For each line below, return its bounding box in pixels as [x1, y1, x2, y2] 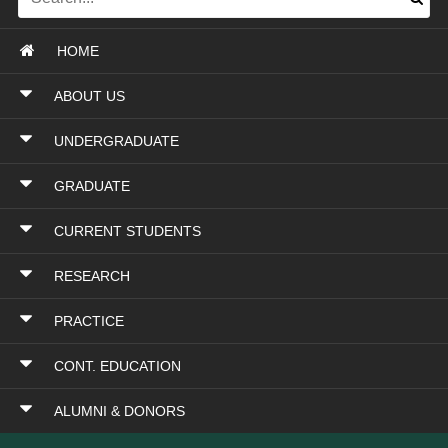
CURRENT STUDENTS [54, 223, 201, 239]
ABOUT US [54, 88, 125, 104]
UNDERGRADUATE [54, 133, 179, 149]
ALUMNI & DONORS [54, 403, 185, 419]
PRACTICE [54, 313, 124, 329]
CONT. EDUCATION [54, 358, 181, 374]
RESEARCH [54, 268, 130, 284]
